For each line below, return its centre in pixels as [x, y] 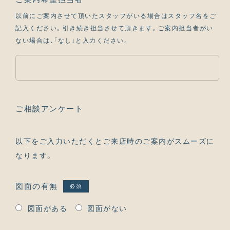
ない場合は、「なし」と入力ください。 [72, 40]
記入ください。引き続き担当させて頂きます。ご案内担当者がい [114, 28]
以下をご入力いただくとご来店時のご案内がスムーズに [115, 142]
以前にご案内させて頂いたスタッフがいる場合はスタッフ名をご [116, 16]
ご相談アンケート [49, 109]
